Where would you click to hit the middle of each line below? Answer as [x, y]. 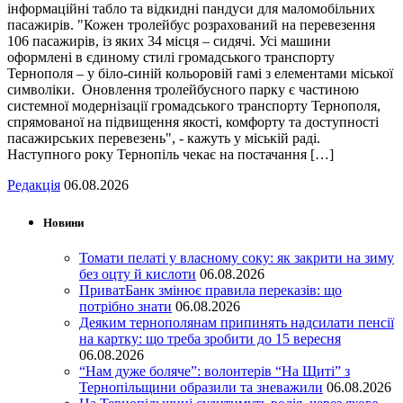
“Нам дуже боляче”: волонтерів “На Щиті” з [215, 371]
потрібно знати [125, 306]
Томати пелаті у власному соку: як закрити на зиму [237, 257]
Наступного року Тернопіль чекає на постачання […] [170, 155]
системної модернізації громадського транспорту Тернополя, [194, 106]
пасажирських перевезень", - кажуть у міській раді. [164, 139]
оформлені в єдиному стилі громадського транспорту [171, 58]
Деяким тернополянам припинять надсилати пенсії [237, 322]
